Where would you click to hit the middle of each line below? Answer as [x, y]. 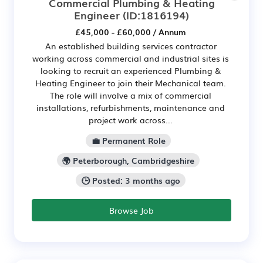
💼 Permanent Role [128, 141]
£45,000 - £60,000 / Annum [131, 31]
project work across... [131, 119]
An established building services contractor [131, 45]
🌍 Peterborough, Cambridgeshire [128, 161]
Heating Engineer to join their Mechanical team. [131, 82]
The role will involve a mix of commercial [131, 95]
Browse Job [131, 210]
